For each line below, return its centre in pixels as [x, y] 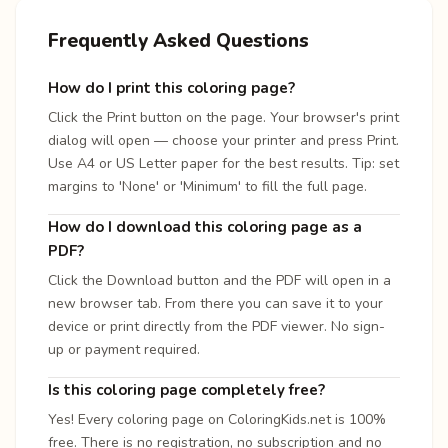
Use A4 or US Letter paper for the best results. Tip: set [223, 163]
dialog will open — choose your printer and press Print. [223, 140]
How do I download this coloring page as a [205, 226]
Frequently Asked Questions [178, 40]
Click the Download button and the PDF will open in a [219, 280]
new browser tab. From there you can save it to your [215, 303]
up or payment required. [124, 349]
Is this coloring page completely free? [186, 389]
